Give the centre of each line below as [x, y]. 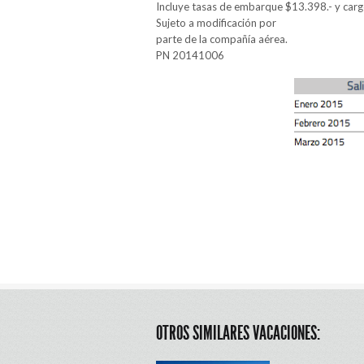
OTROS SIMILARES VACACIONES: [238, 333]
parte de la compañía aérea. [222, 39]
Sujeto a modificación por [216, 23]
